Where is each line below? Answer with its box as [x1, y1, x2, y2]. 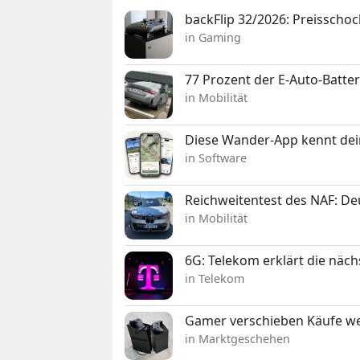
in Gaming [185, 29, 242, 45]
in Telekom [185, 270, 245, 286]
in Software [185, 149, 247, 166]
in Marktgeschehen [185, 330, 291, 346]
